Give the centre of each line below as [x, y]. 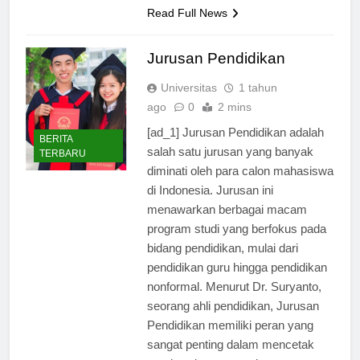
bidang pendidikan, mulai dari [222, 262]
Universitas [188, 102]
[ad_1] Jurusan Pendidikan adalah [235, 146]
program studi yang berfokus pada [236, 243]
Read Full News [187, 27]
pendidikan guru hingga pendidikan [237, 281]
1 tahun [258, 102]
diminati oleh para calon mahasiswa [240, 185]
